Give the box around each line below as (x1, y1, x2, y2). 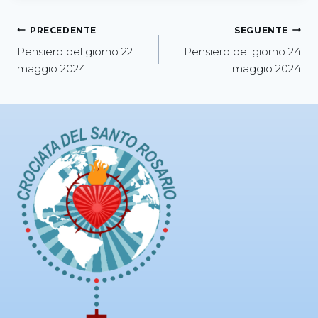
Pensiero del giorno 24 (184, 45, 301, 59)
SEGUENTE (234, 24, 288, 35)
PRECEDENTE (30, 24, 97, 35)
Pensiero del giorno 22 (17, 45, 133, 59)
